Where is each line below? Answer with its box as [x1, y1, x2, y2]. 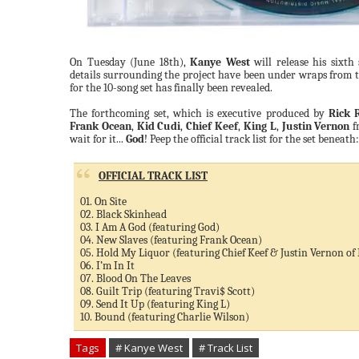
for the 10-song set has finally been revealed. [70, 81, 272, 95]
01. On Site [80, 195, 127, 208]
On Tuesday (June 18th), [70, 55, 190, 69]
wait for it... [70, 132, 126, 146]
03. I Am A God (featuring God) [80, 220, 220, 234]
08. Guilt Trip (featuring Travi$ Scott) [80, 284, 255, 298]
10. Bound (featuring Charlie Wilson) [80, 310, 249, 324]
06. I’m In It [80, 259, 135, 272]
